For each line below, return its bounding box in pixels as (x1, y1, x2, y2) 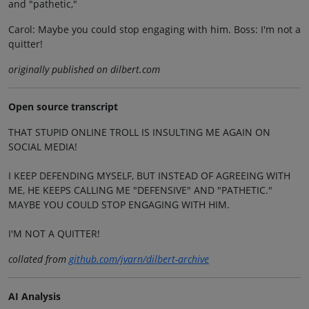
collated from (8, 252, 69, 266)
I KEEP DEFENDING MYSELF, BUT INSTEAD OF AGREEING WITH (8, 168, 290, 182)
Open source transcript (8, 99, 118, 113)
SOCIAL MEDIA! (8, 139, 77, 153)
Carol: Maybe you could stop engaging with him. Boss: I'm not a (8, 22, 301, 36)
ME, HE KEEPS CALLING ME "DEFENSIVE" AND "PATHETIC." (8, 183, 272, 197)
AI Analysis (8, 289, 61, 303)
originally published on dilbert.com (8, 62, 160, 76)
